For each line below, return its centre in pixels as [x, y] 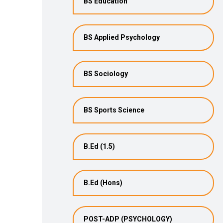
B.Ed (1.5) [99, 146]
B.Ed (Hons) [103, 183]
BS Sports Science [114, 110]
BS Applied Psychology [122, 37]
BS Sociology [106, 74]
